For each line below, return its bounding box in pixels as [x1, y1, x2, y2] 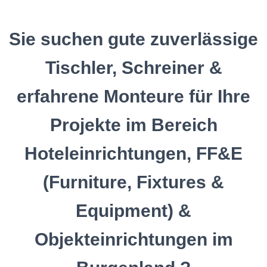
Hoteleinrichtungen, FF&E [24, 144, 243, 163]
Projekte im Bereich [49, 115, 218, 135]
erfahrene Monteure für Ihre [17, 86, 250, 106]
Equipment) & [76, 201, 191, 221]
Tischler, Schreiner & [45, 58, 222, 77]
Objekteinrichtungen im [34, 229, 233, 249]
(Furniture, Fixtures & [43, 172, 224, 192]
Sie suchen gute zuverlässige [9, 29, 258, 49]
